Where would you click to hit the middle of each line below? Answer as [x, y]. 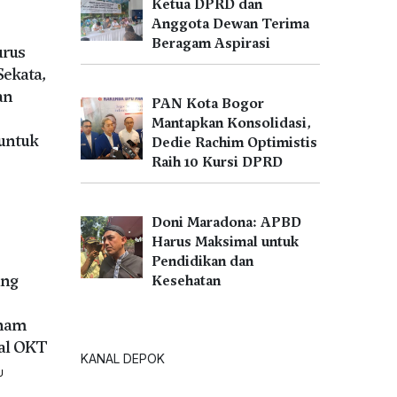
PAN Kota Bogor [208, 104]
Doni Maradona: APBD [226, 222]
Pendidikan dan [202, 261]
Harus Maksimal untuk [225, 242]
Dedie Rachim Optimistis [234, 143]
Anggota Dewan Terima [230, 24]
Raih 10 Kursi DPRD [217, 162]
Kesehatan [186, 281]
